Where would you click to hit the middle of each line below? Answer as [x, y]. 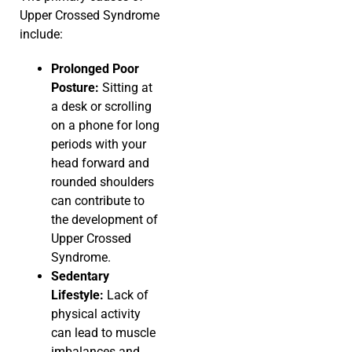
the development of [104, 220]
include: [41, 35]
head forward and [100, 163]
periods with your [99, 145]
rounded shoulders [103, 182]
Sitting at [126, 88]
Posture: [75, 88]
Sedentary [80, 277]
